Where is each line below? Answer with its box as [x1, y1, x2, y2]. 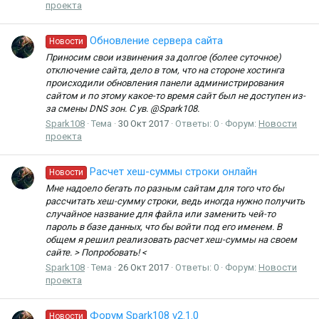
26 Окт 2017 [118, 261, 169, 273]
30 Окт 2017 [118, 117, 169, 129]
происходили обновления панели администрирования [46, 77, 283, 88]
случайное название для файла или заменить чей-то [46, 208, 276, 219]
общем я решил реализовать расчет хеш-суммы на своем [46, 234, 297, 245]
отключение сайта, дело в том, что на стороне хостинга [46, 64, 284, 75]
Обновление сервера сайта [90, 34, 224, 48]
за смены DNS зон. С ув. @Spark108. [46, 103, 199, 114]
